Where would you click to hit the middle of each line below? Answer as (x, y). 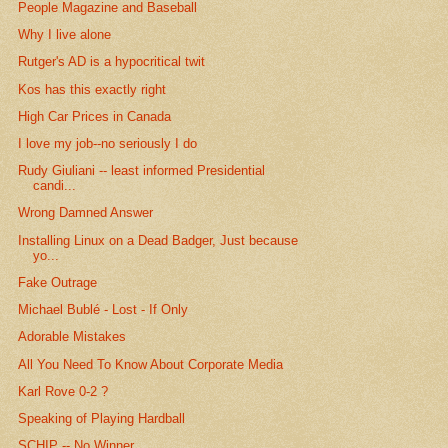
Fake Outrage (58, 282)
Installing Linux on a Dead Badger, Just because (158, 240)
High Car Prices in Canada (95, 116)
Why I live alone (65, 35)
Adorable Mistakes (72, 337)
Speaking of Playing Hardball (102, 418)
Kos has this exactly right (92, 89)
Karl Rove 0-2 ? (63, 391)
